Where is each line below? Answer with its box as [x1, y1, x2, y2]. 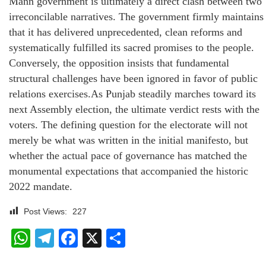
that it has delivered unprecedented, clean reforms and [9, 26, 242, 39]
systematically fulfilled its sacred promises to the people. [9, 42, 254, 54]
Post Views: [24, 207, 67, 217]
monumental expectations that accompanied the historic [9, 165, 248, 178]
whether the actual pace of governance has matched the [9, 150, 247, 162]
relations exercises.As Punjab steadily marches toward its [9, 88, 256, 100]
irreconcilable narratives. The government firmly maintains [9, 11, 264, 23]
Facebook [78, 227, 162, 249]
